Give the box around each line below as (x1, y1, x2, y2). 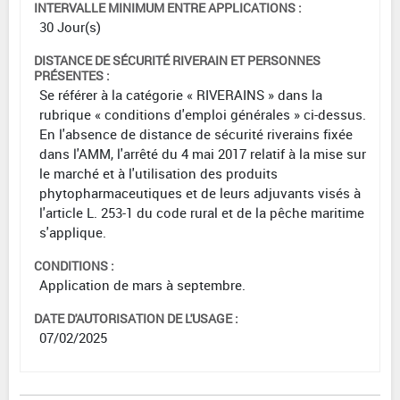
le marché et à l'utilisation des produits (39, 164, 278, 183)
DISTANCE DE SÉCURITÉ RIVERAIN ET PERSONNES (34, 52, 321, 70)
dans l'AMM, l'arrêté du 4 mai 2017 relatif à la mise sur (39, 145, 366, 163)
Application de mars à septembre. (39, 276, 246, 295)
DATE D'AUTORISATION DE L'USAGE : (34, 310, 238, 328)
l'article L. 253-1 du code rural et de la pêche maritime (39, 204, 364, 222)
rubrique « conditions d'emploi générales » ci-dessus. (39, 105, 366, 124)
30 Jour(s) (39, 18, 101, 37)
